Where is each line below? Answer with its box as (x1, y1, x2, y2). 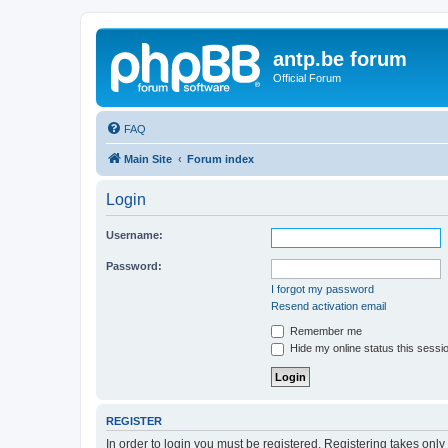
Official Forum (273, 72, 341, 84)
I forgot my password (271, 282, 374, 295)
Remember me (287, 324, 362, 337)
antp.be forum (273, 48, 407, 70)
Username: (106, 228, 163, 241)
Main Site (124, 152, 172, 165)
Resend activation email (271, 299, 386, 312)
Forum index (187, 152, 254, 165)
